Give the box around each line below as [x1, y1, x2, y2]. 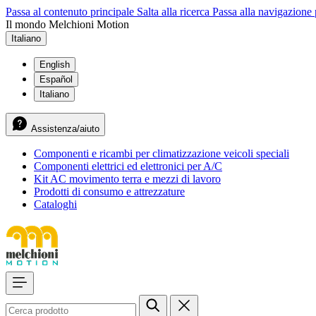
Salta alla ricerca [137, 6, 212, 18]
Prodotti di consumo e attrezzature [34, 186, 185, 197]
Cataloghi [34, 198, 77, 210]
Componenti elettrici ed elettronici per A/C [34, 160, 222, 172]
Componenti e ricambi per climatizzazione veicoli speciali [34, 147, 289, 159]
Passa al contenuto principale [6, 6, 137, 18]
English [39, 59, 70, 70]
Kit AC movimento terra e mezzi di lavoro [34, 173, 221, 185]
